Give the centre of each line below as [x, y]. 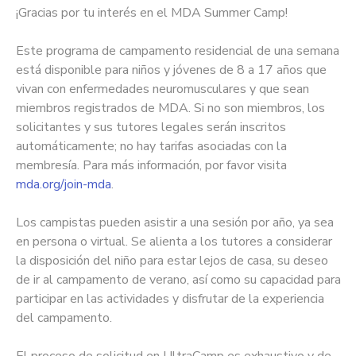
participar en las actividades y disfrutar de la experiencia [170, 299]
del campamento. [64, 318]
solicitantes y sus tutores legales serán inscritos [151, 128]
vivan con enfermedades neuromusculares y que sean [163, 89]
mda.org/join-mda [64, 185]
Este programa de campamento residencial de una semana [178, 51]
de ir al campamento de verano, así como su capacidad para [178, 280]
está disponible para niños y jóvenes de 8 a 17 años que [171, 70]
